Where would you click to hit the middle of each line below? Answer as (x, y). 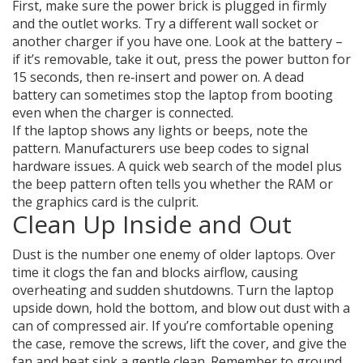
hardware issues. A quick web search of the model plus (177, 166)
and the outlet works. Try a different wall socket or (165, 23)
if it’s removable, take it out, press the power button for (181, 59)
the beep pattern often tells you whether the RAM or (173, 184)
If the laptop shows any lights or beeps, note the (160, 130)
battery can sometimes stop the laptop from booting (173, 95)
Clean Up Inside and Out (152, 224)
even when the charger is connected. (123, 113)
